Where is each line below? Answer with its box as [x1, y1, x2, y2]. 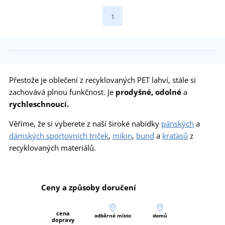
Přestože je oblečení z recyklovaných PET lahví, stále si [9, 74, 196, 85]
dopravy [52, 215, 74, 223]
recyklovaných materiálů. [9, 142, 96, 153]
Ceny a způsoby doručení [41, 182, 136, 192]
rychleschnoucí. [9, 98, 69, 109]
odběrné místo [94, 211, 131, 219]
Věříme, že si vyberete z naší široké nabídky [9, 118, 161, 129]
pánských [161, 118, 194, 129]
